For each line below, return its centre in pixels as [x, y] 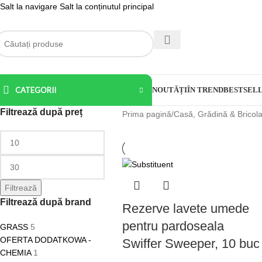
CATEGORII [36, 90]
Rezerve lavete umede [185, 209]
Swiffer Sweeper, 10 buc [191, 244]
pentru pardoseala [173, 226]
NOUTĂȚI [170, 90]
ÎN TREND [205, 90]
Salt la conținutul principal [107, 6]
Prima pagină [146, 114]
